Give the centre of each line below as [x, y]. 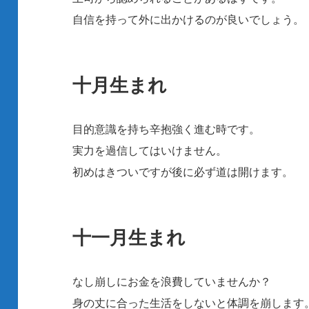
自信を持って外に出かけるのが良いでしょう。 [189, 20]
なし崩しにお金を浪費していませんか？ [172, 282]
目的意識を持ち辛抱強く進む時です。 [167, 129]
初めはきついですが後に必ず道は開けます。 [183, 172]
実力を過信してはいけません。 [150, 151]
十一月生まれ [129, 237]
